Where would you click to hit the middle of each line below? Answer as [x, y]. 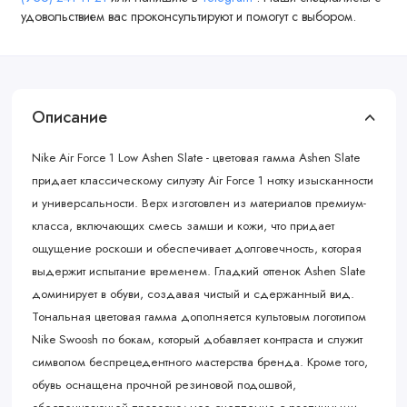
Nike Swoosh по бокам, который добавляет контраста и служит [197, 340]
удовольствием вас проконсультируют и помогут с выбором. [188, 16]
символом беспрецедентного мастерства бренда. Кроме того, [200, 362]
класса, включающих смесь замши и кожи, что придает [183, 226]
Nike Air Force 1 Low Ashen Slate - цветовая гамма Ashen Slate [196, 158]
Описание [69, 118]
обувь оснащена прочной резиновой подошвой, [164, 385]
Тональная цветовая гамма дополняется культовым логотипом [199, 317]
